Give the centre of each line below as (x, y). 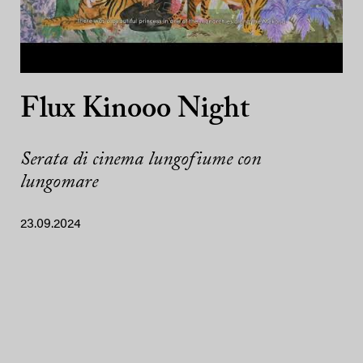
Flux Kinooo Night (135, 111)
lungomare (59, 183)
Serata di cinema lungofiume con (141, 160)
